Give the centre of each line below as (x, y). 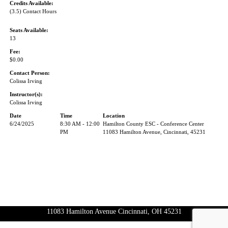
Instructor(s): (26, 94)
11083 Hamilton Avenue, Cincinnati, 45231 (154, 132)
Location (114, 116)
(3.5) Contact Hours (33, 11)
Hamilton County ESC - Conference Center (153, 124)
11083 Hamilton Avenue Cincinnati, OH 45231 (114, 211)
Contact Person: (30, 73)
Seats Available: (29, 30)
